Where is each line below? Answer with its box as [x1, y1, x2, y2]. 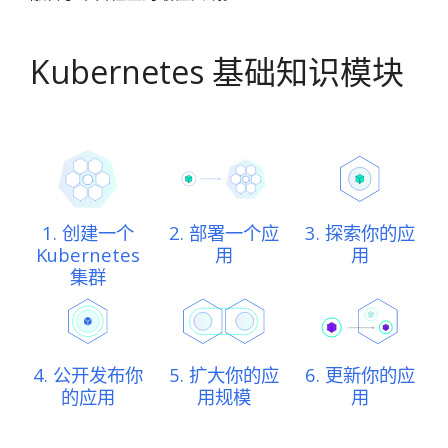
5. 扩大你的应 [168, 362, 279, 387]
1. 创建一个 [42, 219, 135, 245]
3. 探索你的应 [304, 219, 415, 245]
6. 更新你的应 [304, 362, 415, 387]
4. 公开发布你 [33, 362, 144, 387]
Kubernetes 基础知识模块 [30, 50, 404, 93]
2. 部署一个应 [168, 219, 279, 245]
